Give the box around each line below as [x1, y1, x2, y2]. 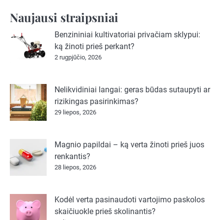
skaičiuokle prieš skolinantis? [55, 206, 156, 216]
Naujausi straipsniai [10, 9, 118, 25]
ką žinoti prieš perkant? [55, 41, 135, 51]
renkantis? [55, 151, 90, 161]
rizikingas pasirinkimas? [55, 96, 138, 106]
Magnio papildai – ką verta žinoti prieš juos [55, 139, 204, 149]
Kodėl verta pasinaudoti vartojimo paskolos [55, 194, 205, 204]
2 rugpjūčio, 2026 [55, 53, 102, 61]
